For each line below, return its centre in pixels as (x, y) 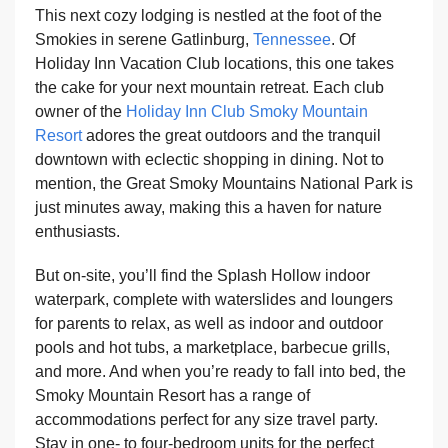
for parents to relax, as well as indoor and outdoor (209, 323)
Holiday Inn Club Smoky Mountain (247, 111)
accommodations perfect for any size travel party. (206, 419)
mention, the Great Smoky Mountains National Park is (224, 183)
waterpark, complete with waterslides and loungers (214, 299)
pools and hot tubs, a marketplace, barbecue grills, (212, 347)
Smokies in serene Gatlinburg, (144, 39)
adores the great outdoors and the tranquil (231, 135)
